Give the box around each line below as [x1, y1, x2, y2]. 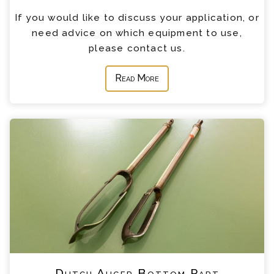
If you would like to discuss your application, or [15, 12, 259, 23]
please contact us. [89, 42, 185, 54]
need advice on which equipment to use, [32, 27, 242, 39]
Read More [115, 72, 159, 84]
